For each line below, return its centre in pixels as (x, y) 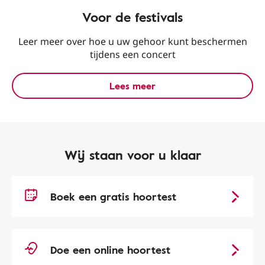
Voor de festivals (132, 17)
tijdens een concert (132, 54)
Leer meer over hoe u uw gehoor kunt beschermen (132, 41)
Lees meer (132, 86)
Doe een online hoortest (110, 250)
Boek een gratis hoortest (113, 196)
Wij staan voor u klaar (132, 155)
